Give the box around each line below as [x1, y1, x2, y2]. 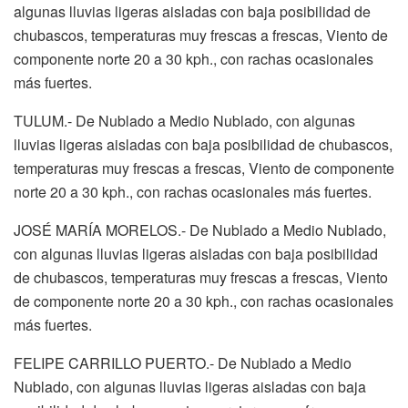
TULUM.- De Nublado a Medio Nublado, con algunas [14, 109, 355, 131]
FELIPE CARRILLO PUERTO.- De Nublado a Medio [14, 352, 352, 373]
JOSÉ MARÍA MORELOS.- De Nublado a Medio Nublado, [14, 219, 386, 240]
